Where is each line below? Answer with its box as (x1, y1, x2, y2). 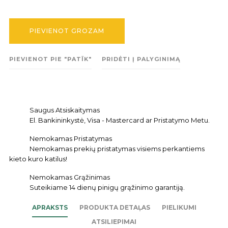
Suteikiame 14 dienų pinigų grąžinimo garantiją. (30, 183, 185, 191)
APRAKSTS (32, 204, 68, 211)
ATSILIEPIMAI (92, 218, 136, 225)
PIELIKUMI (161, 204, 196, 211)
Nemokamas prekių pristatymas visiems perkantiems (30, 145, 205, 153)
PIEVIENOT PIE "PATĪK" (9, 55, 92, 63)
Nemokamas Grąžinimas (30, 173, 110, 181)
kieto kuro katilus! (9, 155, 67, 163)
